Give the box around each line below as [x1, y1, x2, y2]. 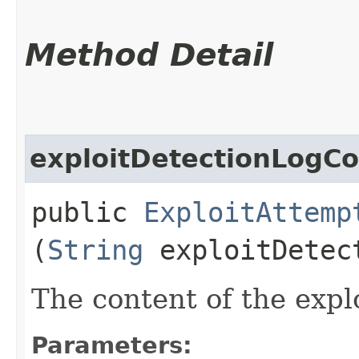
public [31, 196, 143, 228]
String [47, 233, 143, 266]
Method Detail [25, 36, 273, 73]
